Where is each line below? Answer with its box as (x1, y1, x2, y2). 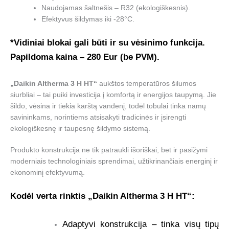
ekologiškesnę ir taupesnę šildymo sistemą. (10, 124, 150, 132)
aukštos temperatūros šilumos (97, 79, 196, 87)
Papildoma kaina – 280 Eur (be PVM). (10, 52, 159, 62)
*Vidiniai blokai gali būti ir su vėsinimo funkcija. (10, 37, 205, 48)
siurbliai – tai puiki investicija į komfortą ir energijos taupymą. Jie (10, 90, 216, 99)
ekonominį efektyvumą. (10, 169, 85, 177)
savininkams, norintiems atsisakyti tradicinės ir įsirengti (10, 113, 186, 121)
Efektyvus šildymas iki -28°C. (41, 15, 135, 24)
